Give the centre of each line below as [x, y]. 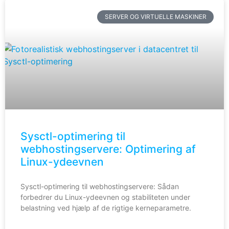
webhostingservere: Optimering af [108, 149]
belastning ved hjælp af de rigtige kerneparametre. [106, 208]
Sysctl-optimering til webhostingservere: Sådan [100, 186]
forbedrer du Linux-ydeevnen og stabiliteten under [105, 197]
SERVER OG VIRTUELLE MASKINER [155, 16]
